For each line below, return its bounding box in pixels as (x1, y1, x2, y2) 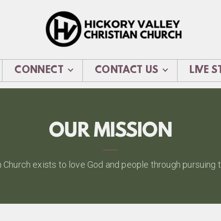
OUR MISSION (48, 121, 173, 144)
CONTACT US (94, 65, 159, 76)
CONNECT (14, 65, 64, 76)
